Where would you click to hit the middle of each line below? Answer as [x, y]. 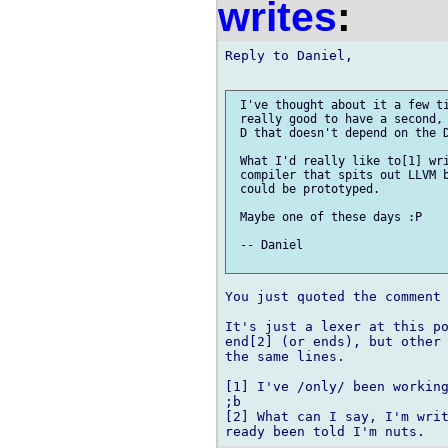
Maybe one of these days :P [327, 216]
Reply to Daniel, [289, 55]
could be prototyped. [306, 188]
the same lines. [285, 356]
